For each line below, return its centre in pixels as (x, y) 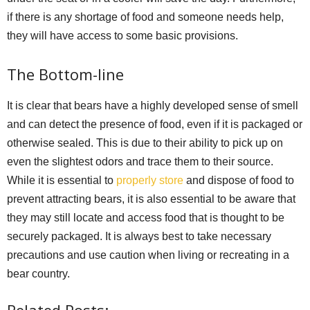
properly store (150, 181)
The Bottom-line (65, 74)
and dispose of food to (239, 181)
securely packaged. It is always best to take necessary (139, 237)
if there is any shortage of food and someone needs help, (145, 17)
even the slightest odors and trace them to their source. (140, 162)
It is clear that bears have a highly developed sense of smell (153, 106)
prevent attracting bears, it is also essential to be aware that (151, 199)
